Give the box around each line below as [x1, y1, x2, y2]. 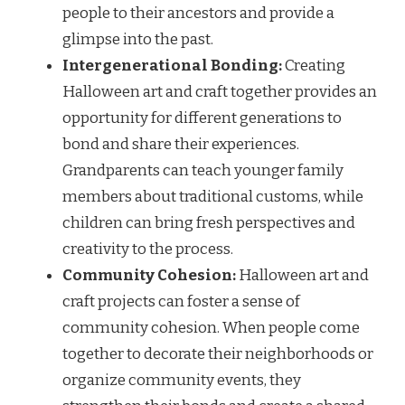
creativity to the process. [62, 240, 233, 259]
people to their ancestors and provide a [62, 4, 334, 24]
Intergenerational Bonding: [62, 56, 282, 76]
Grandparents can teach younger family [62, 161, 344, 181]
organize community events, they [62, 371, 301, 391]
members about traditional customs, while [62, 187, 363, 207]
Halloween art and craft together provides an [62, 82, 377, 102]
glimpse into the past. [62, 30, 213, 50]
